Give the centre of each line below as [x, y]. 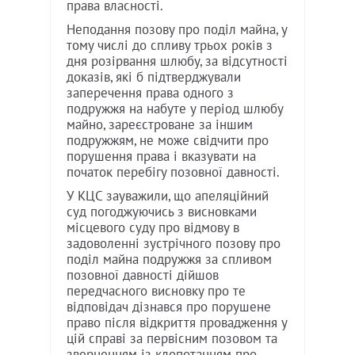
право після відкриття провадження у [177, 323]
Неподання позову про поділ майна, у [177, 30]
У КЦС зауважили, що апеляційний [168, 196]
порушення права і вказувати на [161, 157]
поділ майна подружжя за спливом [169, 260]
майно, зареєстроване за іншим [160, 125]
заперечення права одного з [150, 93]
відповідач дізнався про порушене [169, 307]
